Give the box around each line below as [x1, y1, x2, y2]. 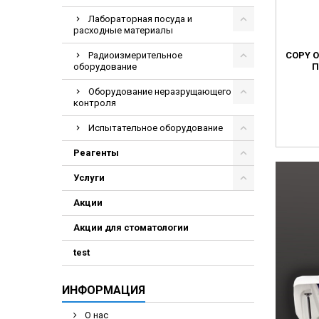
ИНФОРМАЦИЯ [62, 283, 145, 297]
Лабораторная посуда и [88, 14, 192, 24]
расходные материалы [73, 25, 173, 36]
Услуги [73, 172, 105, 183]
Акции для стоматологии [73, 222, 189, 233]
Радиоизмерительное [88, 50, 182, 61]
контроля [73, 98, 116, 108]
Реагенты [73, 147, 119, 158]
